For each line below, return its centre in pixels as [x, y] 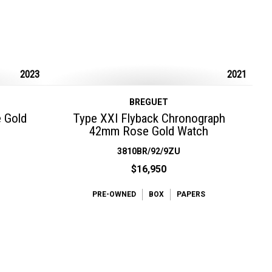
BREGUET [149, 102]
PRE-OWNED [114, 194]
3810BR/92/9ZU [149, 151]
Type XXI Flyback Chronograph [149, 118]
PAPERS [191, 194]
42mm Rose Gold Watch [149, 131]
